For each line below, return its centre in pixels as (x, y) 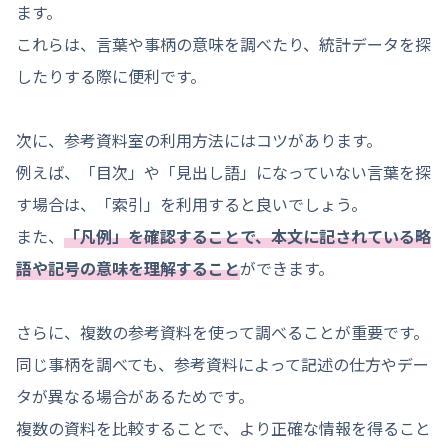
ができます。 (287, 268)
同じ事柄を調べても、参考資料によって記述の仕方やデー (222, 364)
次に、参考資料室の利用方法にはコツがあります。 (199, 140)
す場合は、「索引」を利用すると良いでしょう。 (191, 204)
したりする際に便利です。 (111, 76)
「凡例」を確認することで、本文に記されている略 (247, 236)
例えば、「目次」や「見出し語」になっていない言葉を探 (223, 172)
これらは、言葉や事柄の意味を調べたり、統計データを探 (223, 44)
